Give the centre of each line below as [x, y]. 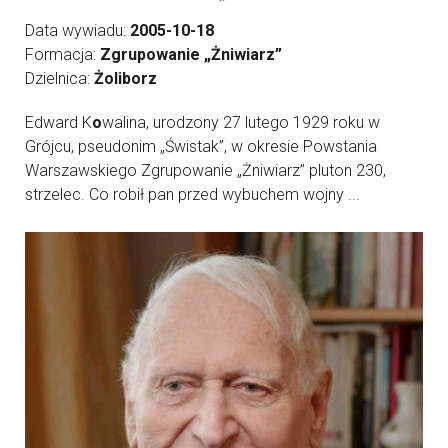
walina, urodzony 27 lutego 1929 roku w [241, 123]
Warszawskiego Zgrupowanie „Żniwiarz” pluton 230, [205, 171]
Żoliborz [125, 79]
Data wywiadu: [77, 31]
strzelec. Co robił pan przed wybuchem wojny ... [192, 195]
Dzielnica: [59, 79]
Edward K [58, 123]
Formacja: [62, 55]
